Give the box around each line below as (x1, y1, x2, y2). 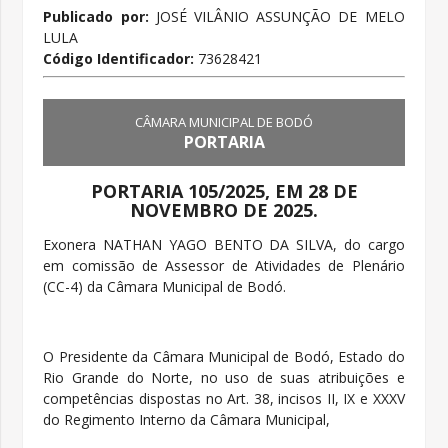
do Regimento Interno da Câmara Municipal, (43, 410, 331, 430)
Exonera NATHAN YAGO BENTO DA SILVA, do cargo (43, 235, 405, 255)
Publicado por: (43, 7, 149, 27)
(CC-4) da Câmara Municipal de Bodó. (43, 277, 287, 297)
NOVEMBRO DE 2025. (130, 198, 318, 223)
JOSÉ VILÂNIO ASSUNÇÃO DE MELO (148, 7, 405, 27)
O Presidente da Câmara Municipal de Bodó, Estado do (43, 347, 405, 367)
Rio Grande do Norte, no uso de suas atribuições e (43, 368, 405, 388)
